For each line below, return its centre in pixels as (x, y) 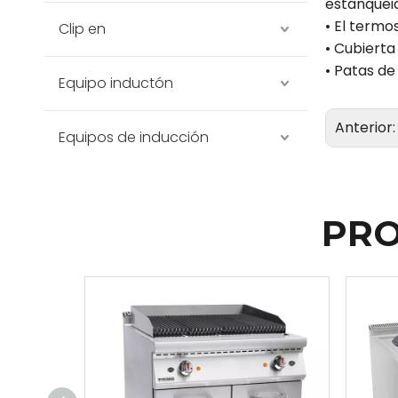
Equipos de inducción (134, 137)
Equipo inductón (116, 83)
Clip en (82, 29)
